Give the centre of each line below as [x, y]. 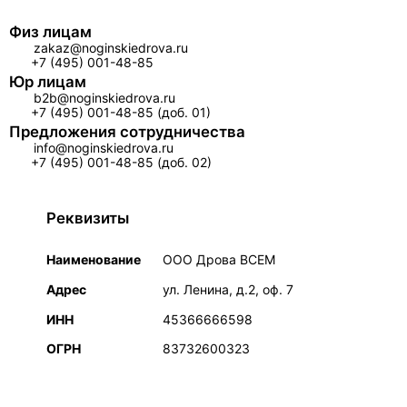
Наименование [93, 260]
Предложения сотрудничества [127, 132]
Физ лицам [50, 31]
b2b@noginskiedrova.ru [104, 97]
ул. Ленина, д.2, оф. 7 [228, 289]
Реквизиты [87, 218]
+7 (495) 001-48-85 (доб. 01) [121, 113]
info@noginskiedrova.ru [104, 148]
